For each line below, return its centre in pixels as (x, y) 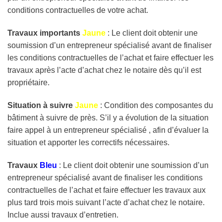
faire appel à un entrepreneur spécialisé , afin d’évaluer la (108, 130)
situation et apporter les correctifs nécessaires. (88, 142)
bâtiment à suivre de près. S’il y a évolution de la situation (108, 117)
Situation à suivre (40, 105)
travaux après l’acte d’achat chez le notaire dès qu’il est (104, 70)
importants (61, 33)
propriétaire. (28, 83)
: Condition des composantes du (157, 105)
